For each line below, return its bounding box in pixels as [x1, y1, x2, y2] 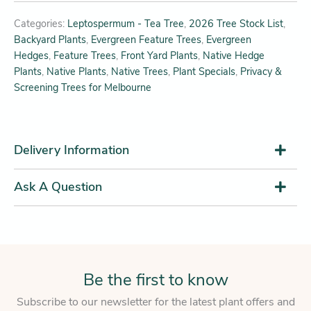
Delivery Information [14, 141, 129, 158]
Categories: [14, 16, 67, 31]
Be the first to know [83, 268, 228, 291]
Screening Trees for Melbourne [14, 80, 151, 94]
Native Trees [111, 64, 168, 78]
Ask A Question [14, 178, 102, 195]
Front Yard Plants [121, 48, 198, 62]
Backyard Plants [14, 32, 86, 47]
